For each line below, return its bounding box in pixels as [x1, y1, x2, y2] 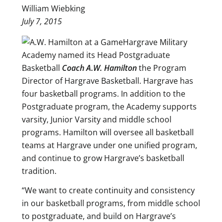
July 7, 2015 [22, 15, 62, 27]
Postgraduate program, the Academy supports [22, 101, 197, 112]
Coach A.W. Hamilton [62, 62, 137, 73]
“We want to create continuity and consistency [22, 184, 195, 196]
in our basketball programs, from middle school [22, 197, 200, 209]
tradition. [22, 165, 56, 176]
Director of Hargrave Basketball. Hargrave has [22, 75, 193, 86]
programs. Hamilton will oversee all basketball [22, 126, 194, 138]
